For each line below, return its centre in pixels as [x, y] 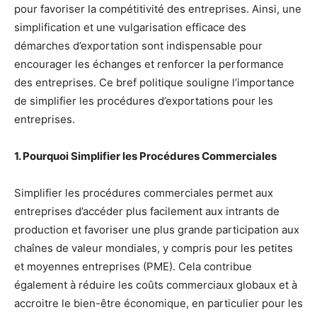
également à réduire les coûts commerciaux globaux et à [156, 285]
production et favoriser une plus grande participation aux [157, 230]
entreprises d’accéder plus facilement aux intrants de [147, 212]
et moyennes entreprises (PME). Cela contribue [133, 267]
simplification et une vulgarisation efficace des [130, 28]
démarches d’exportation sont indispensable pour [138, 46]
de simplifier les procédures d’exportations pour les [144, 101]
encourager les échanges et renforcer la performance [149, 64]
